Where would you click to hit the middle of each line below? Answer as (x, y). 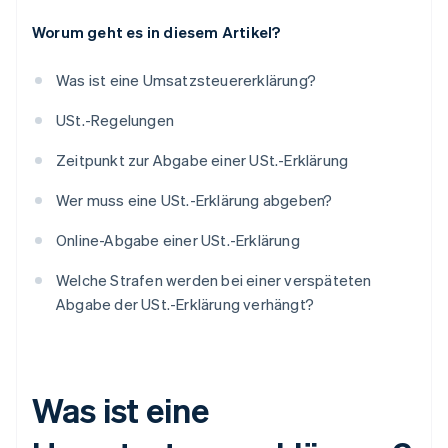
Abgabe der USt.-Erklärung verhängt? (185, 304)
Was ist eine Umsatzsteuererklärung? (186, 80)
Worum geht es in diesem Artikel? (156, 32)
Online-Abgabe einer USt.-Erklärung (178, 240)
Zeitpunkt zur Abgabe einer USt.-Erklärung (202, 160)
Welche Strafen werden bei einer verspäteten (214, 280)
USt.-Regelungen (115, 120)
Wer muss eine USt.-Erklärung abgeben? (194, 200)
